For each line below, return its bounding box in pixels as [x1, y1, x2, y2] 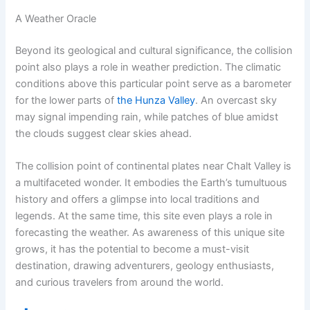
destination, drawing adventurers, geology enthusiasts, [15, 259, 275, 273]
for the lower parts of [15, 93, 118, 107]
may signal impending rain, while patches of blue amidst [15, 110, 279, 123]
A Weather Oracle [15, 12, 97, 26]
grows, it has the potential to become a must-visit [15, 243, 250, 256]
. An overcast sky [195, 93, 277, 107]
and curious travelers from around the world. [15, 276, 224, 289]
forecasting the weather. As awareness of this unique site [15, 226, 285, 239]
